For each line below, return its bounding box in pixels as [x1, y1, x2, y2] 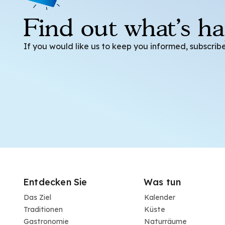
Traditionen [24, 205, 63, 214]
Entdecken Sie [23, 176, 87, 188]
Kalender [144, 193, 175, 202]
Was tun [144, 176, 181, 188]
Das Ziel [24, 193, 51, 202]
